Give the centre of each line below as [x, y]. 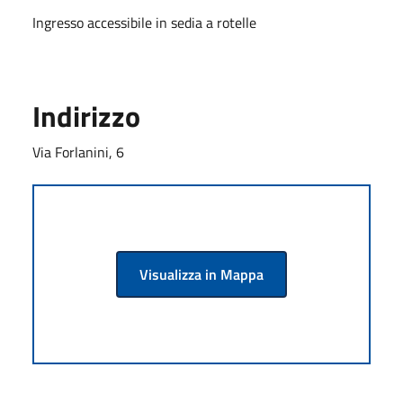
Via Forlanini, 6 [78, 152]
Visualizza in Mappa [201, 274]
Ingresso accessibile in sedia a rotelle [144, 22]
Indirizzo [86, 116]
